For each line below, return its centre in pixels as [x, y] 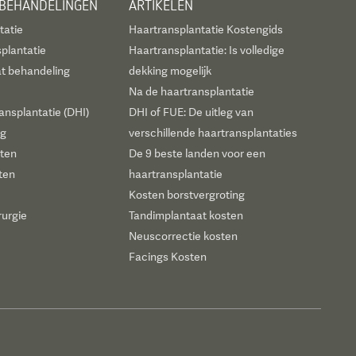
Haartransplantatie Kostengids [206, 29]
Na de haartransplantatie [192, 91]
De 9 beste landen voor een [197, 153]
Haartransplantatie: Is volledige [207, 50]
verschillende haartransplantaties [213, 133]
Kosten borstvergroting [187, 195]
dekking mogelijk [170, 71]
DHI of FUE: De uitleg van [192, 112]
